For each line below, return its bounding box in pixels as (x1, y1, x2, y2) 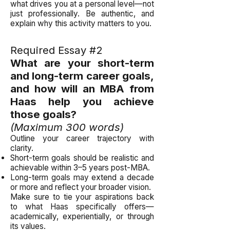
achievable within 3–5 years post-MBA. (10, 163, 150, 172)
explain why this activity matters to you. (10, 18, 151, 28)
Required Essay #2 (10, 44, 102, 56)
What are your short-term (10, 56, 154, 69)
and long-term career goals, (10, 69, 154, 82)
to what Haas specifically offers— (10, 202, 154, 212)
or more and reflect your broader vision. (10, 182, 151, 192)
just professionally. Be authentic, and (10, 9, 154, 18)
